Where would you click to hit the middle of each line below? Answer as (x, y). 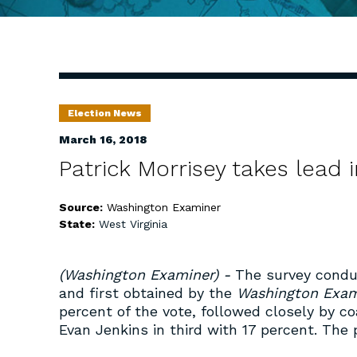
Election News (105, 113)
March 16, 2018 (103, 139)
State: (78, 224)
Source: (82, 207)
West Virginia (133, 224)
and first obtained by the (148, 293)
